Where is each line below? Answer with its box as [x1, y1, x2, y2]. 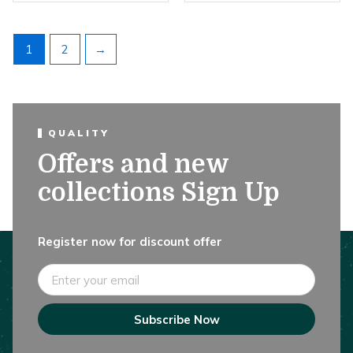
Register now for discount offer [38, 234, 222, 250]
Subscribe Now [133, 311, 220, 327]
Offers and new [38, 150, 229, 180]
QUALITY [48, 127, 110, 139]
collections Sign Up [38, 178, 280, 208]
